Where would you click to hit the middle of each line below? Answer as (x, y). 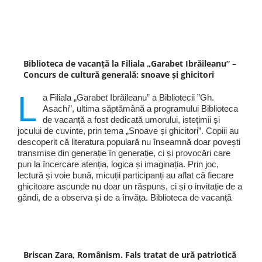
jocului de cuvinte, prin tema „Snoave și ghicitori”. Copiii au (128, 131)
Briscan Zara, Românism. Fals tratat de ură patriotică (130, 255)
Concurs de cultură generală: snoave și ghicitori (118, 75)
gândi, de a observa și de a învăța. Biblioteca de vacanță (124, 198)
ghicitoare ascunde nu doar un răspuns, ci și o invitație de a (130, 187)
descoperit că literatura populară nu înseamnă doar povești (129, 142)
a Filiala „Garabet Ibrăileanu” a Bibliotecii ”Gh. (128, 98)
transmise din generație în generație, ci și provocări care (124, 153)
